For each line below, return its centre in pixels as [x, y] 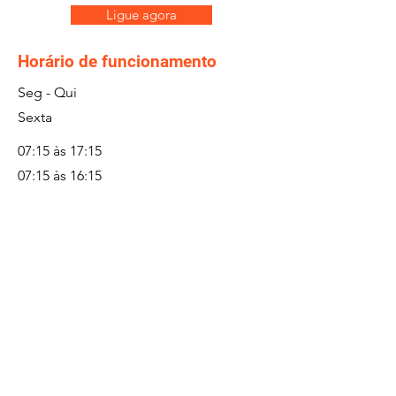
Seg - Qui [47, 92]
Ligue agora [141, 15]
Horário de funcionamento [117, 61]
